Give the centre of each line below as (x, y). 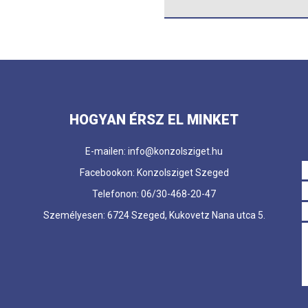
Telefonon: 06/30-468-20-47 (154, 194)
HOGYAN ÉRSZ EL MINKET (154, 119)
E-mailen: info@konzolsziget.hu (154, 151)
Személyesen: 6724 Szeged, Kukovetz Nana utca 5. (154, 215)
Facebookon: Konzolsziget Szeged (154, 172)
